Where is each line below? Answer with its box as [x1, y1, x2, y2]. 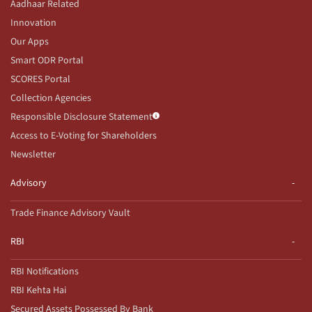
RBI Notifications [10, 264, 79, 279]
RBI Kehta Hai [10, 283, 66, 297]
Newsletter [10, 147, 56, 162]
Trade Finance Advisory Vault [10, 205, 130, 220]
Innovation [10, 15, 56, 30]
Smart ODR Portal [10, 53, 84, 68]
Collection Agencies [10, 91, 91, 105]
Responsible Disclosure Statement [10, 109, 153, 124]
